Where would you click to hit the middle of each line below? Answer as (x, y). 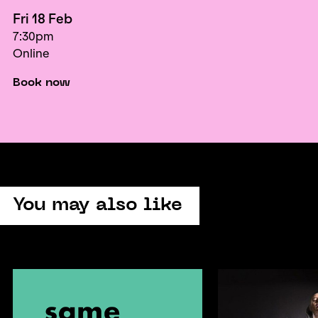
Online (31, 53)
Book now (42, 83)
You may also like (98, 205)
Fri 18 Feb (43, 19)
